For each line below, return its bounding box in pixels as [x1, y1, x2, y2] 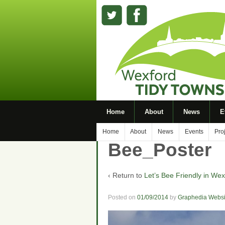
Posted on [108, 193, 137, 201]
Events [184, 128, 203, 135]
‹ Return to [108, 171, 144, 180]
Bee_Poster [108, 140, 211, 160]
